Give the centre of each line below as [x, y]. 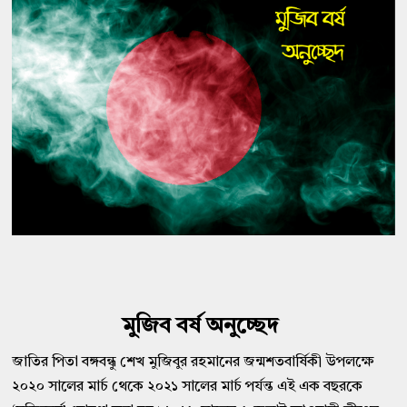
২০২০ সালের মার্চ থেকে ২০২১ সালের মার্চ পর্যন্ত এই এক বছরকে [188, 387]
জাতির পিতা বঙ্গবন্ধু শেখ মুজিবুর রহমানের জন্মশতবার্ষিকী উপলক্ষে [194, 362]
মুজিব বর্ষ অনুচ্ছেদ [203, 327]
